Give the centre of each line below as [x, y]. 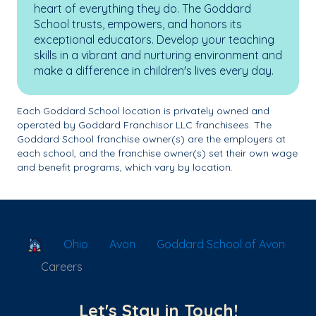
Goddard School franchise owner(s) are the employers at [151, 139]
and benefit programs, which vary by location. [125, 167]
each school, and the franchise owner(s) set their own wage [157, 153]
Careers [62, 267]
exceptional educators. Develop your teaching [154, 39]
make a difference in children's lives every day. [155, 71]
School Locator [81, 243]
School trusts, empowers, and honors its [138, 24]
